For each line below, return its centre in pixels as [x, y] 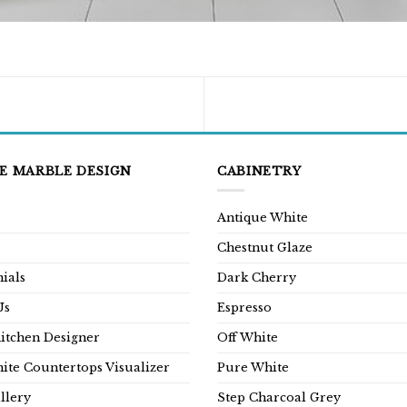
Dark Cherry [257, 277]
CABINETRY [259, 172]
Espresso [244, 307]
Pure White [253, 367]
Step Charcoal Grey [279, 397]
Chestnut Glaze [265, 247]
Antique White [263, 217]
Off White [248, 337]
